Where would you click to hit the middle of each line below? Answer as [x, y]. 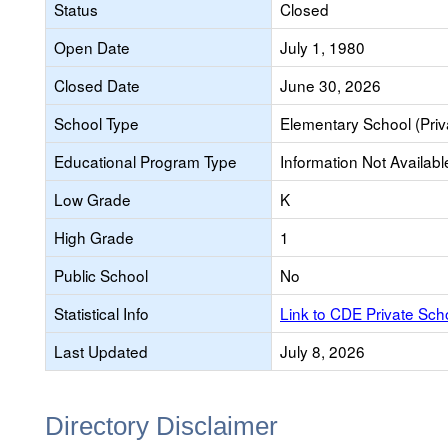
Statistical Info [101, 313]
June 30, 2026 [330, 85]
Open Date [92, 47]
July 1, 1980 [322, 47]
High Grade [94, 237]
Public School [101, 275]
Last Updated [101, 351]
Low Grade [92, 199]
